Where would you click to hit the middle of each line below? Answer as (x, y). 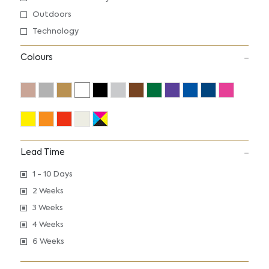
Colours (36, 58)
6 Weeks (48, 242)
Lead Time (42, 153)
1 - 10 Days (52, 174)
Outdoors (52, 15)
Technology (55, 32)
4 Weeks (48, 225)
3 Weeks (47, 208)
